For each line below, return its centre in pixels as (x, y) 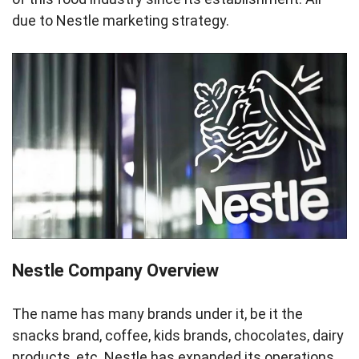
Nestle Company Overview (117, 270)
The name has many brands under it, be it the (157, 314)
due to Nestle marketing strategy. (121, 20)
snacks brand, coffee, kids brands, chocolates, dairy (178, 335)
